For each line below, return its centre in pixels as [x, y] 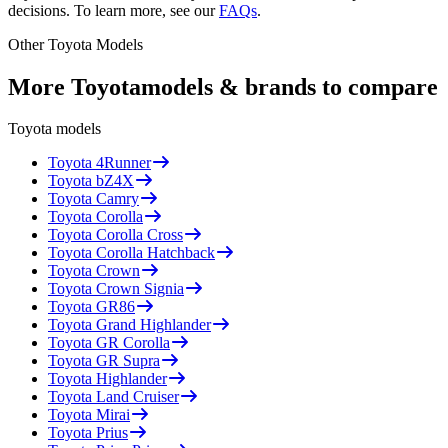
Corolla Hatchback [155, 253]
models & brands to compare [289, 86]
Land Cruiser [137, 397]
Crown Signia [140, 289]
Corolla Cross [139, 235]
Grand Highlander [153, 325]
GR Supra [128, 361]
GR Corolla [133, 343]
